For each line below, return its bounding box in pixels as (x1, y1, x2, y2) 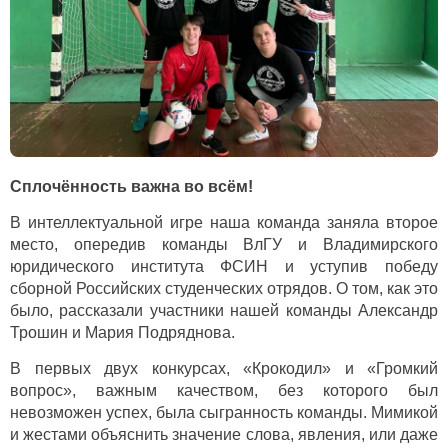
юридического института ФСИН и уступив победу (10, 258, 438, 276)
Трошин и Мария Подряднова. (10, 324, 235, 342)
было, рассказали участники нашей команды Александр (10, 302, 438, 320)
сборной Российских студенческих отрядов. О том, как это (10, 280, 438, 298)
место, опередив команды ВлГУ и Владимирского (10, 236, 438, 254)
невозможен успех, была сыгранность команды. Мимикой (10, 404, 438, 422)
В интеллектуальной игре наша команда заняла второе (10, 214, 438, 232)
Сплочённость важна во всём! (10, 178, 253, 196)
